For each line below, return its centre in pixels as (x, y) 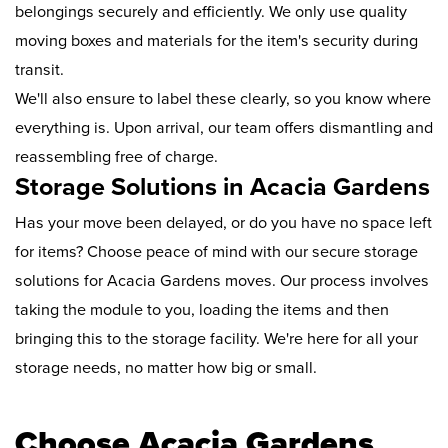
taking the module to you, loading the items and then (202, 309)
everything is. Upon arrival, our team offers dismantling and (224, 127)
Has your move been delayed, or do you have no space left (223, 222)
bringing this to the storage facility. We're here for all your (216, 338)
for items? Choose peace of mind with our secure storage (216, 251)
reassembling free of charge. (116, 156)
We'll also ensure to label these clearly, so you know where (223, 98)
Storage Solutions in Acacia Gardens (222, 186)
